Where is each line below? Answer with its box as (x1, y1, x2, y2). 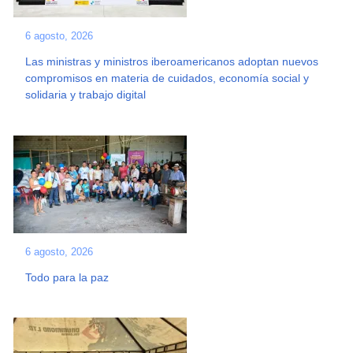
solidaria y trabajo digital (25, 88, 147, 102)
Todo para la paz (25, 270, 110, 284)
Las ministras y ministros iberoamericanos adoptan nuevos (25, 55, 319, 69)
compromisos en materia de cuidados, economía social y (25, 72, 310, 85)
